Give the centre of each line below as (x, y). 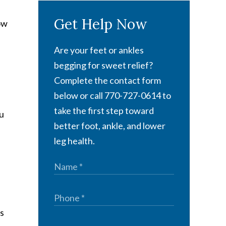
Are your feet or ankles (99, 50)
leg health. (74, 141)
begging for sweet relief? (103, 65)
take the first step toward (104, 110)
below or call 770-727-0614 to (112, 95)
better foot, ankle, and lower (110, 126)
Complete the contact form (107, 80)
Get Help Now (100, 24)
